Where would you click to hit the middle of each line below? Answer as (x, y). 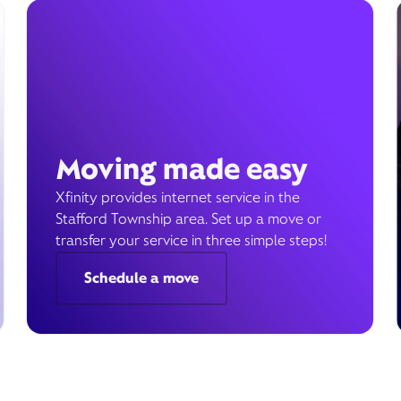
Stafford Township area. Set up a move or (188, 219)
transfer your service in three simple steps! (191, 240)
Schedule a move (141, 278)
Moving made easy (181, 169)
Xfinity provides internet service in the (177, 197)
